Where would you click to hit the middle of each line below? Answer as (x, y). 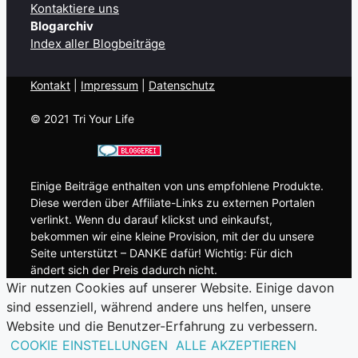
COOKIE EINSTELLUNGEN (89, 345)
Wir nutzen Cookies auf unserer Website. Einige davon (170, 287)
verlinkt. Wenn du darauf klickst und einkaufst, (151, 219)
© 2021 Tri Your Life (82, 118)
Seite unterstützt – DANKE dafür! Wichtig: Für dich (161, 253)
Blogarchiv (62, 26)
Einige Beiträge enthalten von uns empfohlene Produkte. (177, 185)
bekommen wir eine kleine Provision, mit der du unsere (172, 236)
